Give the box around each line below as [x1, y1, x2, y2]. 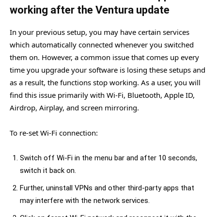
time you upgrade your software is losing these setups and [10, 64, 205, 75]
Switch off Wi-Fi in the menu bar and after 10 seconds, [20, 153, 197, 162]
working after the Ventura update [10, 3, 170, 16]
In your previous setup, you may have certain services [10, 27, 189, 37]
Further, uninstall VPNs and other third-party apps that [20, 183, 194, 192]
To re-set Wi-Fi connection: [10, 127, 98, 138]
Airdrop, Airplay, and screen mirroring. [10, 102, 139, 112]
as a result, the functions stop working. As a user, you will [10, 77, 201, 87]
